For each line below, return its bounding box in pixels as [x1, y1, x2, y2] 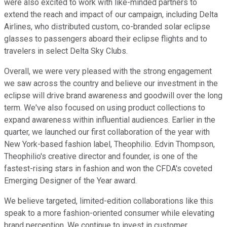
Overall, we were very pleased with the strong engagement [4, 66, 212, 77]
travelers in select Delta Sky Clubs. [4, 46, 128, 56]
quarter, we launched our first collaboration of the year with [4, 127, 210, 137]
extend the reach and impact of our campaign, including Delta [4, 10, 218, 20]
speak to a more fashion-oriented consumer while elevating [4, 208, 214, 218]
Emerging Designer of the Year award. [4, 176, 137, 186]
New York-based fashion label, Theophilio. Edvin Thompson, [4, 139, 215, 149]
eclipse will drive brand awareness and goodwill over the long [4, 91, 222, 101]
